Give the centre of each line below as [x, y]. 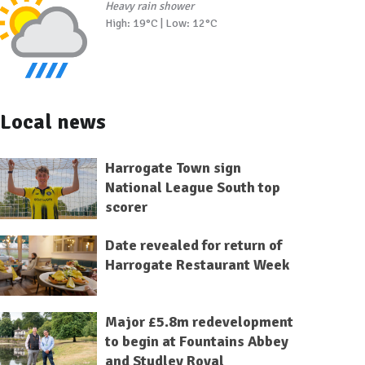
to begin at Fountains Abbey [196, 342]
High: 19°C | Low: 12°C [161, 23]
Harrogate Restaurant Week [197, 264]
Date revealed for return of [193, 245]
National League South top [192, 187]
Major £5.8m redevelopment [199, 322]
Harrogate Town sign [173, 167]
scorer [126, 207]
